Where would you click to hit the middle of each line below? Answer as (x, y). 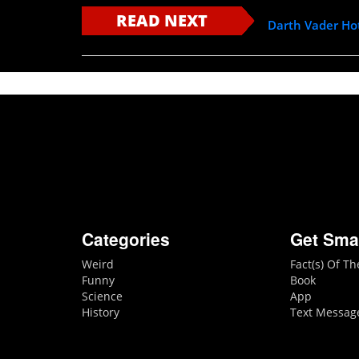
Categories (126, 238)
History (101, 312)
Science (102, 296)
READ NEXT (162, 20)
